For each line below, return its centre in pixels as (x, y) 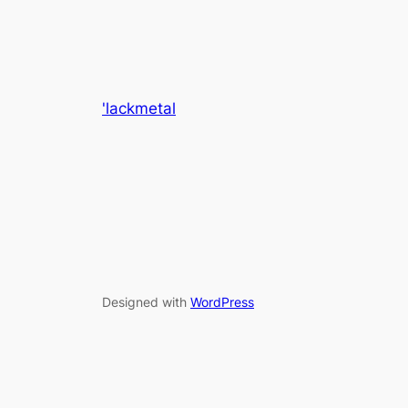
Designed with (146, 302)
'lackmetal (139, 108)
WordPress (222, 302)
